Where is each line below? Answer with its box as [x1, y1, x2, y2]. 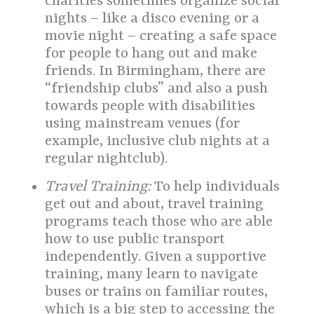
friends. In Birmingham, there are [45, 63, 266, 81]
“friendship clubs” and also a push [45, 81, 268, 98]
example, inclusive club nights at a [45, 133, 271, 151]
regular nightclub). [45, 151, 168, 168]
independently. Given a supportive [45, 249, 267, 266]
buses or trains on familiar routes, [45, 284, 268, 301]
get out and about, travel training [45, 196, 264, 214]
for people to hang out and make [45, 46, 258, 63]
